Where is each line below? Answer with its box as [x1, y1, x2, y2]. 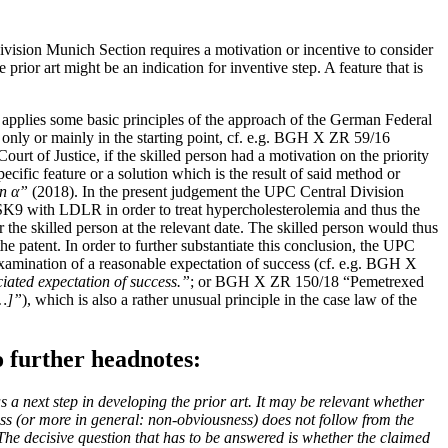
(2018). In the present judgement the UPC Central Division [28, 182, 404, 200]
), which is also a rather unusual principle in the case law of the [22, 290, 417, 308]
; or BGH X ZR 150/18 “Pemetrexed [190, 272, 424, 290]
